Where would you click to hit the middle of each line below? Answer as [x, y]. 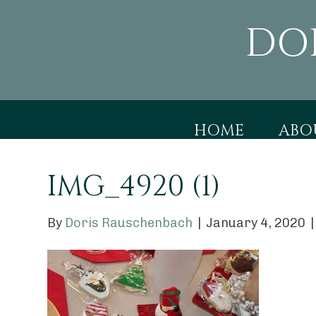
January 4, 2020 [256, 223]
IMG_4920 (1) [134, 187]
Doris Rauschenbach [129, 223]
